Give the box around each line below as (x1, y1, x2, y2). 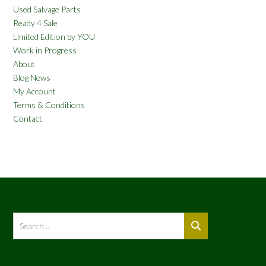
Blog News (13, 72, 50, 83)
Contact (13, 113, 42, 124)
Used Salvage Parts (13, 4, 81, 15)
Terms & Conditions (13, 100, 85, 110)
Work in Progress (13, 45, 77, 56)
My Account (13, 86, 56, 97)
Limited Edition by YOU (13, 31, 95, 42)
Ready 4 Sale (13, 18, 58, 28)
